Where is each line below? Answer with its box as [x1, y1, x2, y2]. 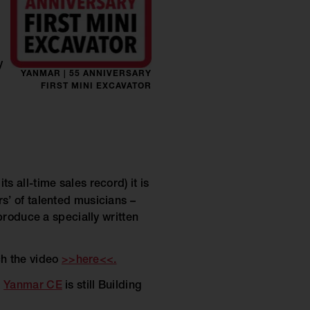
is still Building [62, 281, 142, 293]
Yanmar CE [3, 281, 62, 293]
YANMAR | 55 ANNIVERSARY [21, 69, 152, 78]
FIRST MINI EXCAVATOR [41, 82, 152, 91]
